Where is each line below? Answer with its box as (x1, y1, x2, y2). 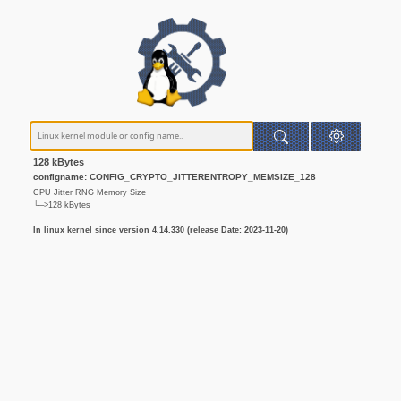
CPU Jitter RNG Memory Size (33, 188, 147, 198)
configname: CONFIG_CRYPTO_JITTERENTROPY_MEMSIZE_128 (33, 172, 317, 183)
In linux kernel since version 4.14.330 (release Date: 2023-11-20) (33, 226, 289, 235)
